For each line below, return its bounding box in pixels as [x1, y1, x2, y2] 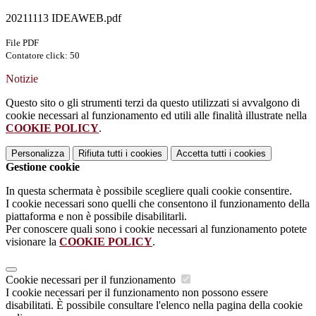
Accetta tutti [176, 148, 226, 159]
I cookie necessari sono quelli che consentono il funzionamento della [6, 197, 310, 210]
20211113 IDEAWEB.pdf [6, 12, 121, 25]
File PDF [6, 37, 39, 49]
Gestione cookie [6, 161, 80, 174]
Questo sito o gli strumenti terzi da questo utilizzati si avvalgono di [6, 97, 300, 109]
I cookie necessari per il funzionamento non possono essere [6, 286, 268, 299]
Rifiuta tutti [78, 148, 123, 159]
